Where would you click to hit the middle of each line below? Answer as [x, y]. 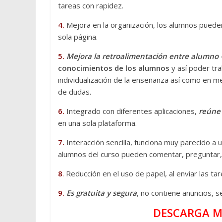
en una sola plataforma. [97, 123]
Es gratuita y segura [102, 193]
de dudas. [75, 92]
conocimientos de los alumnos [114, 68]
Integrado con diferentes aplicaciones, [133, 111]
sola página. [78, 37]
